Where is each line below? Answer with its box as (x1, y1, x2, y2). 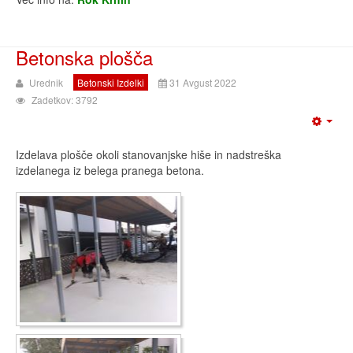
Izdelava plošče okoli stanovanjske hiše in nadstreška (16, 147, 281, 162)
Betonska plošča (16, 43, 153, 71)
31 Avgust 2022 (169, 76, 236, 89)
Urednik (29, 76, 63, 89)
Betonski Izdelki (77, 76, 144, 89)
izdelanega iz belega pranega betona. (16, 162, 204, 178)
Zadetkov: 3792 (32, 93, 98, 106)
